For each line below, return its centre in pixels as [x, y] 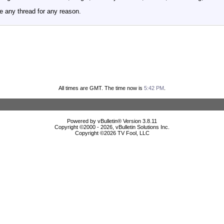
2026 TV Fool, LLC [126, 133]
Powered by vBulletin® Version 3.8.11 [112, 121]
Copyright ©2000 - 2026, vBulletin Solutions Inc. [112, 127]
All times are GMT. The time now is [101, 88]
